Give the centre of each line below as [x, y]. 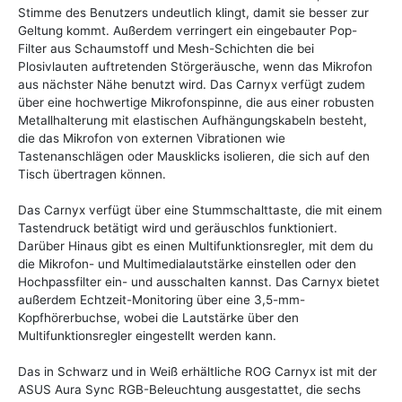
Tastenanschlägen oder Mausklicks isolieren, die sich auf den [194, 157]
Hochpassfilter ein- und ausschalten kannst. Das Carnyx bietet [199, 282]
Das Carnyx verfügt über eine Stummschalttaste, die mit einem [200, 210]
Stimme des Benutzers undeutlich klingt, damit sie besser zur [193, 13]
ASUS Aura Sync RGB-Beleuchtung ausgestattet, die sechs [189, 390]
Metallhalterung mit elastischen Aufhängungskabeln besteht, [192, 121]
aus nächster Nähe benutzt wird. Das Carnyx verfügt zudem [192, 85]
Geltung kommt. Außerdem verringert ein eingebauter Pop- [188, 31]
